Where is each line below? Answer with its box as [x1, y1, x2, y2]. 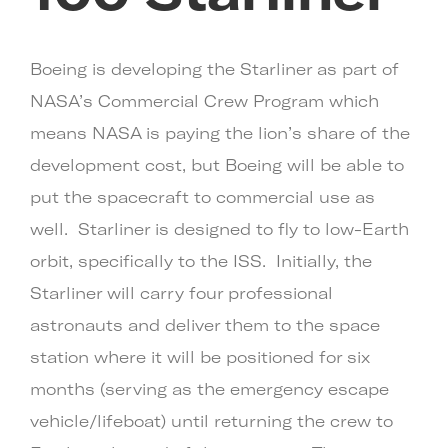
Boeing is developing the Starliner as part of [30, 59, 399, 78]
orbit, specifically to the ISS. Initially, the [30, 251, 372, 270]
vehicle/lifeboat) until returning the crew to [30, 411, 393, 430]
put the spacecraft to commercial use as [30, 187, 375, 206]
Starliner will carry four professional [30, 283, 333, 302]
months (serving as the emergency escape [30, 379, 389, 398]
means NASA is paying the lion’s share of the [30, 123, 410, 142]
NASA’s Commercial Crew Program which [30, 91, 379, 110]
